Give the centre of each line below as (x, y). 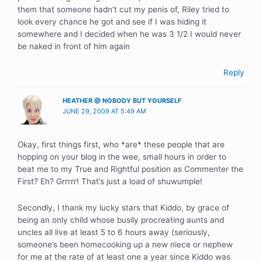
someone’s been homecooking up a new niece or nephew (125, 245)
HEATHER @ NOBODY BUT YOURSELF (122, 100)
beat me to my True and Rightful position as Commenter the (130, 169)
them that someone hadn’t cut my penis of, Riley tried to (123, 9)
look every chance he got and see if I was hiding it (112, 21)
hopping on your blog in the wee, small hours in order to (122, 157)
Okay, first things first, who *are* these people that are (121, 145)
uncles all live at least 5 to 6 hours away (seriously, (114, 232)
